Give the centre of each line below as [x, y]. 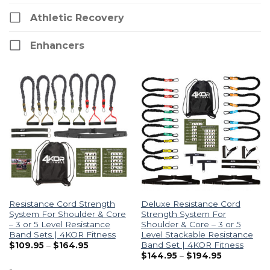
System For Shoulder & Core [67, 214]
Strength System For [183, 214]
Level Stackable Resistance [197, 234]
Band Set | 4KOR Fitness [192, 244]
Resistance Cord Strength [62, 203]
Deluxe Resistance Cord [190, 203]
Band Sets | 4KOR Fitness [62, 234]
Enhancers [57, 45]
